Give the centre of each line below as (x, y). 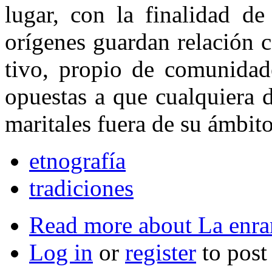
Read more (81, 225)
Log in (61, 253)
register (161, 253)
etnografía (77, 161)
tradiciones (81, 188)
